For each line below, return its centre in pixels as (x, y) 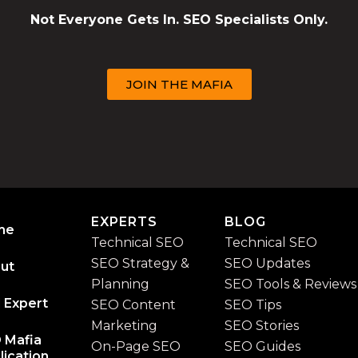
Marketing (124, 326)
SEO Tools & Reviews (290, 284)
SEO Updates (267, 263)
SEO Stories (261, 326)
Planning (120, 284)
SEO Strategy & (140, 263)
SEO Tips (253, 305)
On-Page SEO (135, 346)
